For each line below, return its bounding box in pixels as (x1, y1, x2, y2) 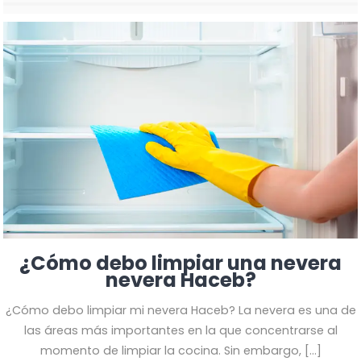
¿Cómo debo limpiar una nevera (19, 249, 342, 278)
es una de (297, 302, 356, 319)
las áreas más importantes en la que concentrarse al (23, 322, 338, 339)
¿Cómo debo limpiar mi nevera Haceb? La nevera (5, 302, 295, 319)
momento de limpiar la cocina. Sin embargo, (39, 342, 301, 359)
